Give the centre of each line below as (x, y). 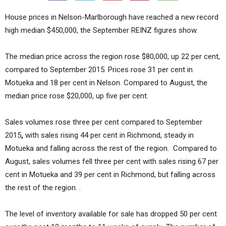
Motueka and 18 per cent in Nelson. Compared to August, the (106, 82)
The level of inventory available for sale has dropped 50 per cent (111, 214)
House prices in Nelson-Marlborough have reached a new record (112, 17)
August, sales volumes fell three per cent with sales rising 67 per (112, 161)
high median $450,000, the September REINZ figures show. (101, 30)
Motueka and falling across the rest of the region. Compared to (111, 148)
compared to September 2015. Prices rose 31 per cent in (99, 69)
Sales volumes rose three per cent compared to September (104, 122)
